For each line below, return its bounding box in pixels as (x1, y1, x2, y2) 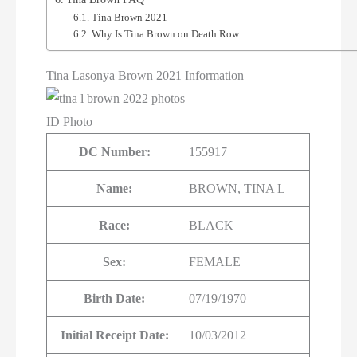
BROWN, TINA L (189, 182, 286, 196)
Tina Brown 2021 (91, 11, 167, 24)
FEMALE (189, 255, 241, 269)
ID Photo (46, 115, 93, 129)
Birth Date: (84, 292, 146, 306)
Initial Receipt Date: (60, 328, 169, 343)
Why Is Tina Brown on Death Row (91, 28, 239, 41)
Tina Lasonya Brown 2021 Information (46, 69, 245, 83)
